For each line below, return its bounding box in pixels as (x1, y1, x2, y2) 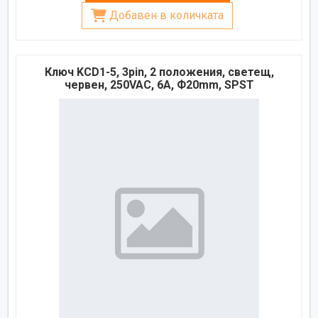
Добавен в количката (109, 8, 224, 22)
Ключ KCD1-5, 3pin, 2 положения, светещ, (44, 65, 274, 79)
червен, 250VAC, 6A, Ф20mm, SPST (64, 77, 254, 92)
